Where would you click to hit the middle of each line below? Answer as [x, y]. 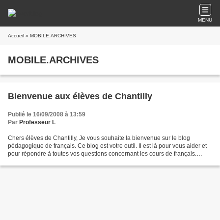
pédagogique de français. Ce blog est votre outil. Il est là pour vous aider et [107, 146]
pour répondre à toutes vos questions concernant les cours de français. [102, 154]
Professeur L [37, 122]
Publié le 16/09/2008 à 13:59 [47, 114]
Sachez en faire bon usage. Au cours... [59, 162]
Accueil [16, 36]
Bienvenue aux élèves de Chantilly [80, 96]
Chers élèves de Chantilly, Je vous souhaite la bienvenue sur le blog [99, 138]
